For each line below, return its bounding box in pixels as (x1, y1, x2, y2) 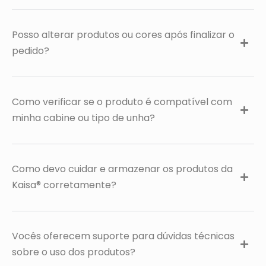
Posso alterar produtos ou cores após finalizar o (12, 28, 235, 42)
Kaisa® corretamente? (12, 178, 116, 192)
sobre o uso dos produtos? (12, 245, 135, 259)
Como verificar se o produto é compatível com (12, 95, 232, 109)
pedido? (12, 44, 49, 58)
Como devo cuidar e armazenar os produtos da (12, 162, 233, 176)
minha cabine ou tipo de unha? (12, 111, 155, 125)
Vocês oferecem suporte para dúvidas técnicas (12, 229, 235, 243)
